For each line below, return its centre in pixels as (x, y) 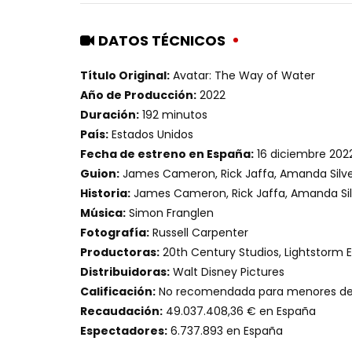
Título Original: (125, 76)
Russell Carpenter (199, 233)
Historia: (105, 194)
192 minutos (173, 115)
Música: (103, 213)
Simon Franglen (170, 213)
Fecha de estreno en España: (167, 154)
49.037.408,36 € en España (239, 312)
